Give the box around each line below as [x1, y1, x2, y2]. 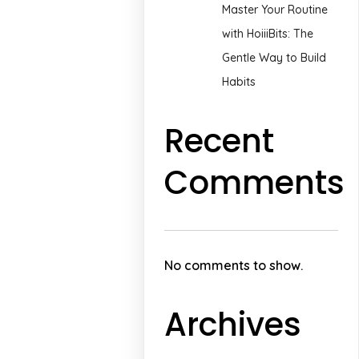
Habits [222, 75, 256, 90]
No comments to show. [164, 256, 304, 273]
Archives [164, 301, 302, 347]
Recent [164, 118, 275, 163]
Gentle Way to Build [222, 50, 327, 66]
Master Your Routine [222, 2, 329, 18]
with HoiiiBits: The [222, 26, 314, 42]
